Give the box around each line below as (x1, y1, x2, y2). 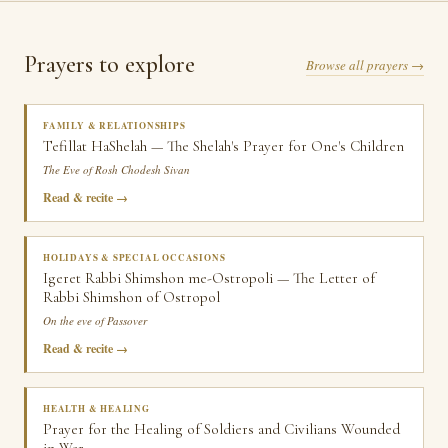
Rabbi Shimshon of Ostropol (43, 288, 220, 306)
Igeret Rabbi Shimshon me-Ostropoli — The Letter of (43, 269, 375, 287)
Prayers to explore (24, 50, 195, 79)
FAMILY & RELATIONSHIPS (43, 119, 186, 132)
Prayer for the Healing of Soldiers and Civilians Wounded (43, 420, 400, 438)
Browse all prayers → (306, 55, 424, 74)
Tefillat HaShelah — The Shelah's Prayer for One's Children (43, 137, 404, 155)
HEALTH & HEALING (43, 402, 150, 415)
